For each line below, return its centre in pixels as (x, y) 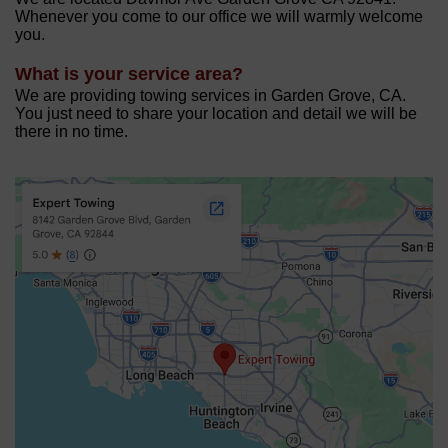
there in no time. (71, 132)
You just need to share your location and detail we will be (216, 114)
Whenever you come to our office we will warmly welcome (219, 17)
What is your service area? (129, 74)
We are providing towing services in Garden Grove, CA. (210, 96)
